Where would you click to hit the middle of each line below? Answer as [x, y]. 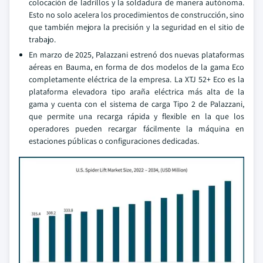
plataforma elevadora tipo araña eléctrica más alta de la [136, 92]
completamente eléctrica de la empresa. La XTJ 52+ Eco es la [136, 79]
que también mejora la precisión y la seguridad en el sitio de [136, 27]
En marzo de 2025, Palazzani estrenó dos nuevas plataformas [136, 55]
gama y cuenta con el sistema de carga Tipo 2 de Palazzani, [136, 104]
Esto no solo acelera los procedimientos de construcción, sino [136, 15]
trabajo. [42, 39]
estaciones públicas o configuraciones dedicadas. [114, 141]
